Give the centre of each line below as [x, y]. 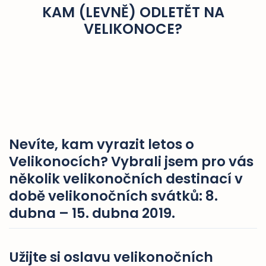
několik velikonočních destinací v [126, 179]
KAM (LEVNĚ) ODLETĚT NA [133, 12]
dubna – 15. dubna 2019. [92, 213]
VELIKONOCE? [133, 29]
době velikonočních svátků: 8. [113, 196]
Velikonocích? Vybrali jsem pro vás [131, 161]
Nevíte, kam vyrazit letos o [102, 144]
